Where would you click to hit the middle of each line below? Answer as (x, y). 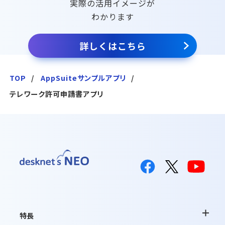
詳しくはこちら (113, 45)
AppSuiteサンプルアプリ (83, 77)
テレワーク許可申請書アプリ (57, 93)
